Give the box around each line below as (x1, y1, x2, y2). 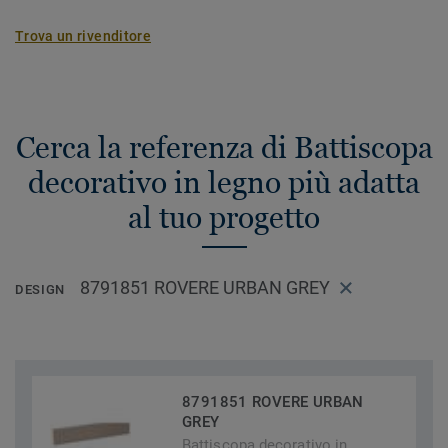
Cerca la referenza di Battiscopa (15, 130, 433, 165)
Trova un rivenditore (15, 28, 151, 44)
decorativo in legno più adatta (28, 165, 420, 200)
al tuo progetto (128, 200, 320, 235)
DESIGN (15, 282, 65, 298)
